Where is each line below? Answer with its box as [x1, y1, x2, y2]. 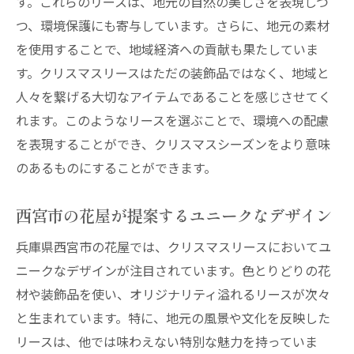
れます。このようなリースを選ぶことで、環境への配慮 [16, 111, 329, 130]
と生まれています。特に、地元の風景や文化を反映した [16, 308, 330, 327]
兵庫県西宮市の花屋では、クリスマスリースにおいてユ [16, 237, 331, 256]
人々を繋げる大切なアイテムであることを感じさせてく [16, 87, 331, 106]
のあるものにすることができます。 [16, 158, 217, 177]
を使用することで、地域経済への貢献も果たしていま [16, 40, 318, 58]
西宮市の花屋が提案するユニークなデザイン [16, 203, 332, 227]
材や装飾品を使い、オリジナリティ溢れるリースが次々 [16, 284, 330, 303]
